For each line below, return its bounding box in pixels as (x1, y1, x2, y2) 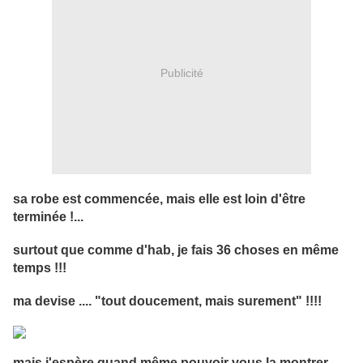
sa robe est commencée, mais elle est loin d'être (13, 192, 305, 207)
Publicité (160, 66, 203, 79)
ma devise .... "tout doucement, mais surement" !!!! (13, 294, 322, 309)
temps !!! (13, 261, 66, 275)
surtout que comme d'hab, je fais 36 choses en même (13, 243, 339, 258)
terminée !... (13, 210, 83, 224)
